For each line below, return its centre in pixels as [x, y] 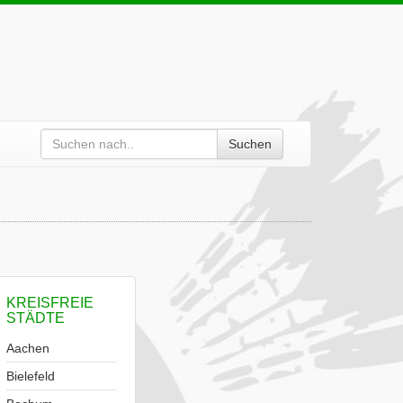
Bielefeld [31, 376]
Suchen [250, 144]
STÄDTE [36, 318]
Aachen [28, 348]
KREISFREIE [50, 303]
